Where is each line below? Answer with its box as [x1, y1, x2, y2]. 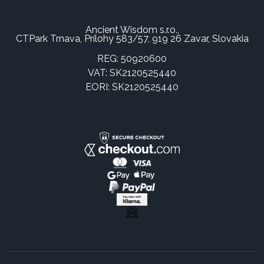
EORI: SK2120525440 [85, 81, 179, 93]
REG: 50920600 [97, 52, 167, 64]
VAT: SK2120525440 [88, 67, 176, 78]
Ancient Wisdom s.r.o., [85, 24, 179, 35]
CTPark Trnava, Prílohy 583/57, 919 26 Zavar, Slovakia [15, 32, 249, 44]
